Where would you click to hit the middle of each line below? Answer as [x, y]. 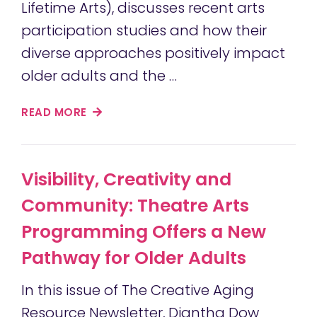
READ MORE [56, 113]
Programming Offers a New [144, 232]
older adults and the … [99, 76]
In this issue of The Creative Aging [138, 290]
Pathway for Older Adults [134, 258]
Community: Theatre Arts [135, 206]
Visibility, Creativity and [126, 180]
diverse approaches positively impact [153, 53]
